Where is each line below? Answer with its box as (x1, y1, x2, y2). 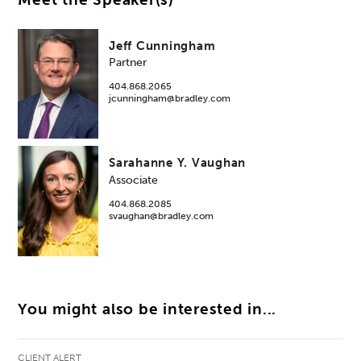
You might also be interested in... (18, 300, 277, 318)
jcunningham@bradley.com (109, 93, 231, 105)
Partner (109, 56, 147, 70)
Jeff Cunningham (109, 38, 216, 53)
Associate (109, 172, 159, 187)
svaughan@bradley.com (109, 210, 214, 222)
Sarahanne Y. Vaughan (109, 156, 247, 171)
